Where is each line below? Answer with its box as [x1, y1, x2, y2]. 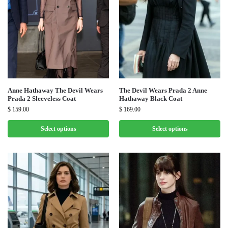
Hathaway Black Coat [119, 94, 182, 102]
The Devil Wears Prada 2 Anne [119, 86, 207, 94]
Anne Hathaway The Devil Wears [8, 86, 103, 94]
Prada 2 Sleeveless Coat [8, 94, 76, 102]
